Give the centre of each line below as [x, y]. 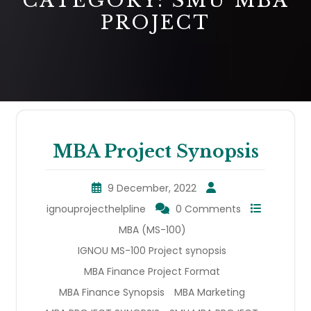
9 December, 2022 [152, 188]
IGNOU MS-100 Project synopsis [152, 250]
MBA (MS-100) [152, 229]
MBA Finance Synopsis [112, 292]
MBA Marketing [210, 292]
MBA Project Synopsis [155, 151]
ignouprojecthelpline [96, 209]
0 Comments [208, 209]
